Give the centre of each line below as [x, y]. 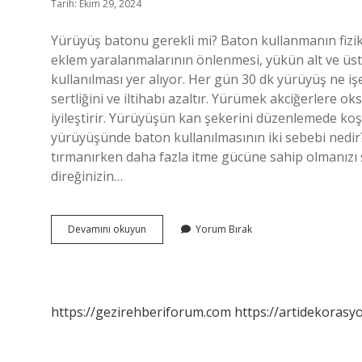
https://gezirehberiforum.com [141, 312]
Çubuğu [163, 243]
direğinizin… [87, 176]
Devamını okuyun [107, 229]
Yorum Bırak [224, 229]
